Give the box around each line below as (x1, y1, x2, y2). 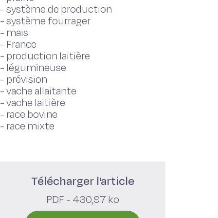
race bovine (6, 108, 57, 122)
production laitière (6, 49, 90, 63)
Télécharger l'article (31, 173, 134, 189)
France (6, 37, 36, 52)
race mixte (6, 119, 54, 133)
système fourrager (6, 14, 91, 28)
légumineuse (6, 61, 66, 75)
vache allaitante (6, 84, 76, 98)
